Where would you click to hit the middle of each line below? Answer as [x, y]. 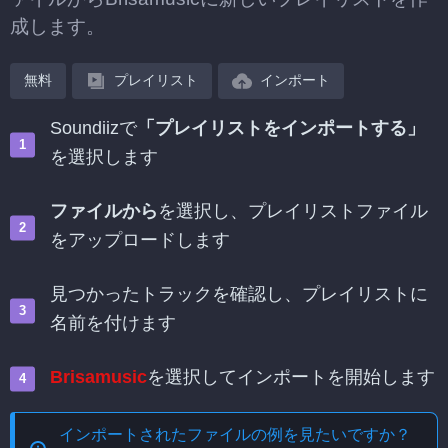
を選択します [104, 157]
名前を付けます [113, 323]
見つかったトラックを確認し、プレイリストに [239, 294]
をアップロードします [140, 240]
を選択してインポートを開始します [291, 377]
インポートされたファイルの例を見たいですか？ [235, 434]
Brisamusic [98, 377]
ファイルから [104, 211]
